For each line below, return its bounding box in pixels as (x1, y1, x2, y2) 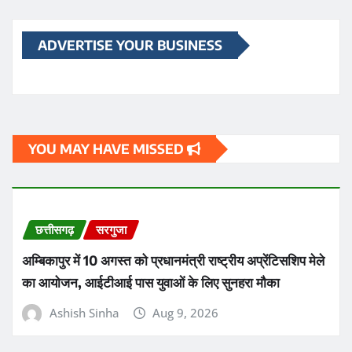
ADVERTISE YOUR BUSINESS (38, 36, 222, 54)
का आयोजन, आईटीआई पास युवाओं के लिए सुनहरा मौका (22, 273, 280, 291)
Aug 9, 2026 (152, 304, 219, 321)
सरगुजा (96, 222, 126, 238)
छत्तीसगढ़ (35, 222, 74, 238)
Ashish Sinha (49, 304, 119, 321)
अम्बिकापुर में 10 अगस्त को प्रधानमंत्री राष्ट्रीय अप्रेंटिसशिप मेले (22, 251, 324, 269)
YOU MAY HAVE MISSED (28, 140, 187, 158)
